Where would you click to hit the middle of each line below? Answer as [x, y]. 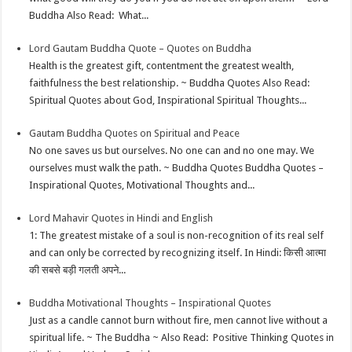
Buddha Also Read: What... [89, 16]
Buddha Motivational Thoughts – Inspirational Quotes [150, 303]
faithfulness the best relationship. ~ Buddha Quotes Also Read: [171, 83]
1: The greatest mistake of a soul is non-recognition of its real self [177, 236]
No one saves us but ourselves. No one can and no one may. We [172, 151]
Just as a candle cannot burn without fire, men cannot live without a [179, 321]
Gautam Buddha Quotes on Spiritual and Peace [135, 134]
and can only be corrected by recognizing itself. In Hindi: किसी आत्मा [178, 253]
